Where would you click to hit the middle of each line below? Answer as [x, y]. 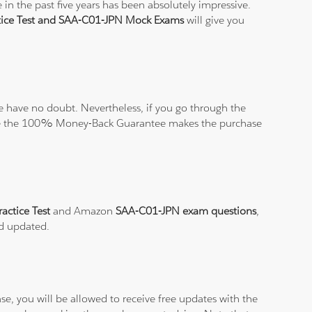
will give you [214, 20]
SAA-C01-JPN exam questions [186, 211]
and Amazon [85, 211]
